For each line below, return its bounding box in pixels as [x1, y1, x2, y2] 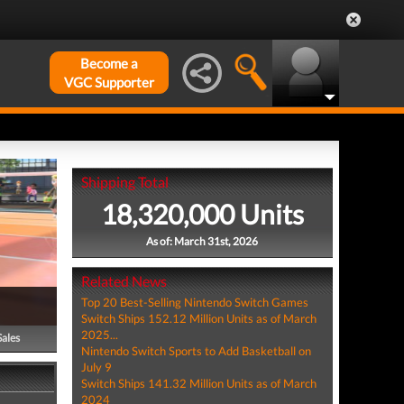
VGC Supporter [64, 74, 154, 90]
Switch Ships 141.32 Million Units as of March [80, 376, 317, 390]
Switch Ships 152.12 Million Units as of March [80, 311, 317, 326]
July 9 [80, 360, 112, 374]
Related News [80, 272, 167, 289]
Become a [80, 55, 138, 71]
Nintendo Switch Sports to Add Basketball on [80, 344, 311, 358]
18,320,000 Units [100, 197, 304, 230]
